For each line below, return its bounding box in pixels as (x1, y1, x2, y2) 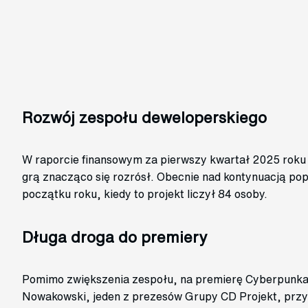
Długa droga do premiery (22, 229, 207, 245)
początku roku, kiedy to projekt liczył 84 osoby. (22, 188, 267, 200)
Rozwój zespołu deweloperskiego (22, 109, 267, 126)
